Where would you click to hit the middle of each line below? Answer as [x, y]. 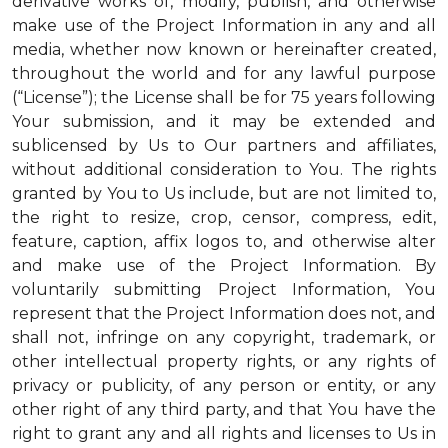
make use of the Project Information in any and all [224, 25]
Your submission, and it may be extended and [224, 121]
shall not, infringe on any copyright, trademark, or [224, 337]
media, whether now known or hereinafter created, [224, 49]
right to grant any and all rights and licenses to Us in [224, 433]
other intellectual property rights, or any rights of [224, 361]
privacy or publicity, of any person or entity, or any [224, 385]
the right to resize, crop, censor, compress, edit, [224, 217]
